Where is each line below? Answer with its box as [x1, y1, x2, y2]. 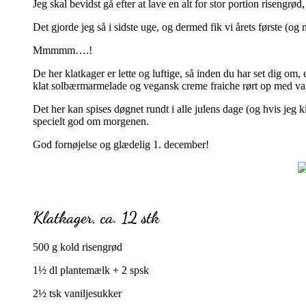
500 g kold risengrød [33, 240, 122, 253]
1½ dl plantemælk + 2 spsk [33, 264, 149, 276]
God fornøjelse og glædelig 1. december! [33, 138, 209, 150]
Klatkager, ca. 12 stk [33, 207, 159, 227]
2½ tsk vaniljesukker [33, 287, 122, 299]
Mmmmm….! [33, 44, 92, 56]
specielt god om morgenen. [33, 115, 149, 127]
